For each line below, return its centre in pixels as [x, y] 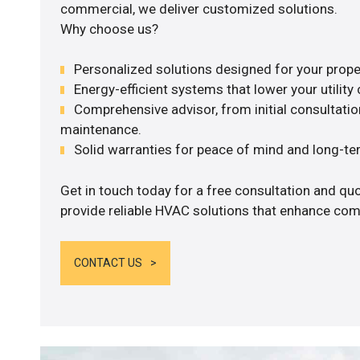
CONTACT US [108, 263]
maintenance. [100, 130]
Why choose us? [109, 29]
